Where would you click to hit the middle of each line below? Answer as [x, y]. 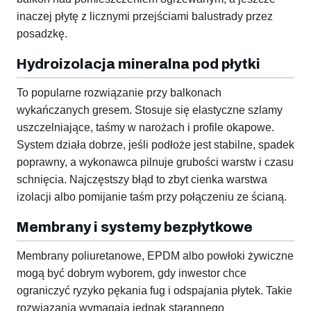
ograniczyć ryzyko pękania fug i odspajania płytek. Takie [154, 291]
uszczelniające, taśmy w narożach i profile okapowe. [145, 128]
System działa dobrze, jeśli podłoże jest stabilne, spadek [155, 145]
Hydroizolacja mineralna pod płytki [138, 64]
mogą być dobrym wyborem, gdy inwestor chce [132, 274]
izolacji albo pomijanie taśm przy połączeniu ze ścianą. [152, 197]
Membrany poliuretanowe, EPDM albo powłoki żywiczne [155, 256]
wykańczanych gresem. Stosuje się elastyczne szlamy [150, 110]
